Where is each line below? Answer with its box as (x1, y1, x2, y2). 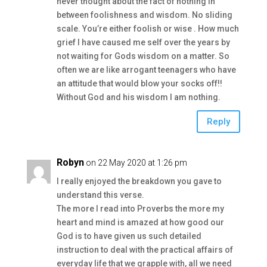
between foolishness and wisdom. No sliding (56, 10, 232, 20)
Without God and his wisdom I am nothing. (56, 92, 221, 102)
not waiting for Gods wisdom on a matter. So (56, 51, 229, 61)
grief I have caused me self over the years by (56, 38, 230, 47)
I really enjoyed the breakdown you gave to (56, 176, 222, 186)
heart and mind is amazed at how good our (56, 218, 224, 227)
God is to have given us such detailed (56, 231, 201, 241)
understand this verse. (56, 190, 144, 200)
